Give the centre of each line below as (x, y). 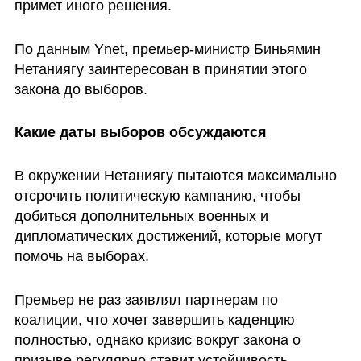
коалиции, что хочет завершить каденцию (154, 320)
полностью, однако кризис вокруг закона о (157, 340)
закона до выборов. (81, 89)
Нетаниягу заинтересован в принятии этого (160, 69)
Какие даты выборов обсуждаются (140, 133)
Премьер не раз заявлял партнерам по (146, 299)
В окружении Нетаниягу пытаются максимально (175, 176)
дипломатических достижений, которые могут (168, 237)
